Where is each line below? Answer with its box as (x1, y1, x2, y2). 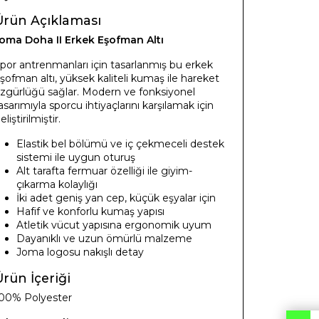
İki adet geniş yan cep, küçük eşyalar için (16, 191, 216, 204)
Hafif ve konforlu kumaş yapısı (16, 204, 164, 218)
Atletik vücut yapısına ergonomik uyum (16, 218, 211, 231)
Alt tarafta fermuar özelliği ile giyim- (16, 164, 192, 177)
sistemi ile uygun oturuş (16, 150, 135, 164)
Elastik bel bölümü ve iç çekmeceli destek (16, 137, 224, 150)
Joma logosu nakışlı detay (16, 245, 144, 258)
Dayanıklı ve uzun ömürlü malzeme (16, 231, 192, 245)
